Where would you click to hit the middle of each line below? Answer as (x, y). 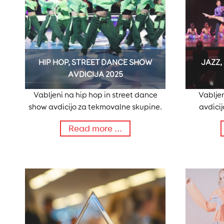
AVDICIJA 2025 (95, 74)
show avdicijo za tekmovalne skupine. (95, 107)
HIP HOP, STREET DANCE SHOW (95, 62)
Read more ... (95, 129)
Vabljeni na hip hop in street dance (95, 95)
